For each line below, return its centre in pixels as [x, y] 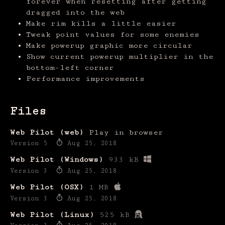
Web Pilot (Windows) [57, 159]
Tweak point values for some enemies [113, 35]
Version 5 [29, 143]
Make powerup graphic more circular [109, 46]
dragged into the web [75, 13]
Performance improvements [85, 79]
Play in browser [126, 133]
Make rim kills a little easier [101, 24]
